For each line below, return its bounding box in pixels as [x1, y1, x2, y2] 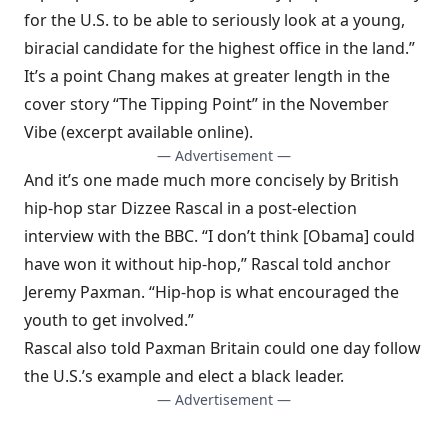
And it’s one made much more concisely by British [24, 169, 399, 191]
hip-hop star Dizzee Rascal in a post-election [24, 197, 357, 219]
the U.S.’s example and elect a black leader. [24, 365, 344, 387]
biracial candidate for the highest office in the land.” [24, 37, 415, 59]
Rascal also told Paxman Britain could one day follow [24, 337, 421, 359]
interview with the [24, 225, 164, 247]
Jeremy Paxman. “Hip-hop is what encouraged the [24, 281, 399, 303]
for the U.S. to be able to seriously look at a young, [24, 9, 405, 31]
